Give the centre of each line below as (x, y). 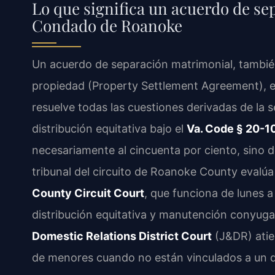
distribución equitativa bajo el (109, 129)
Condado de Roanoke (107, 25)
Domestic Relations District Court (122, 236)
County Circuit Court (88, 193)
